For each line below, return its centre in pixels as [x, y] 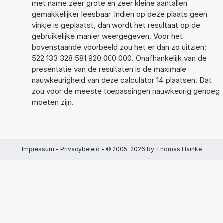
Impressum [38, 149]
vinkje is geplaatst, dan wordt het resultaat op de [116, 25]
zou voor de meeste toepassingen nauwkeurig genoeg [125, 91]
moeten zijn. [53, 102]
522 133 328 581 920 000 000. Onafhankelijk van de [119, 58]
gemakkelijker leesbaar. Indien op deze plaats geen [119, 14]
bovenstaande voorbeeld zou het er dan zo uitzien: [119, 47]
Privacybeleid [80, 149]
